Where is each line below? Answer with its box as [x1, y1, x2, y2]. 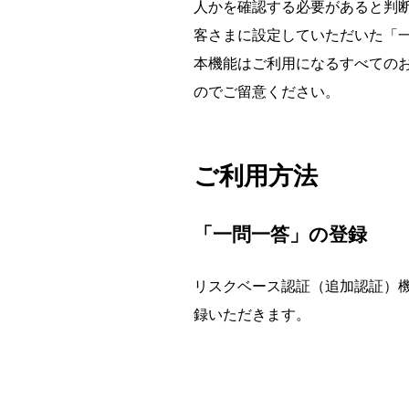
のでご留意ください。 [194, 84, 340, 100]
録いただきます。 [194, 307, 310, 322]
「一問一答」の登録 [194, 224, 367, 245]
